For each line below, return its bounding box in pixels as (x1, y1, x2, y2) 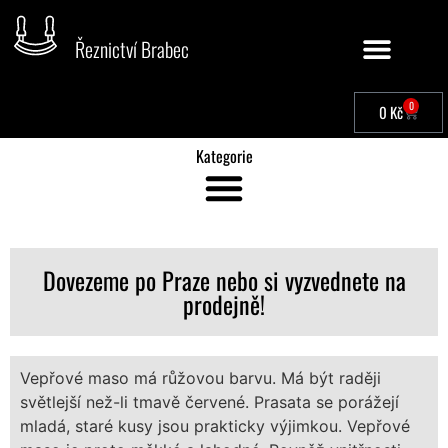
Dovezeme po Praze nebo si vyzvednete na (42, 262, 406, 298)
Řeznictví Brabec (75, 33, 189, 64)
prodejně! (183, 286, 265, 322)
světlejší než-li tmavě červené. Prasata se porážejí (20, 392, 399, 412)
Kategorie (195, 144, 253, 168)
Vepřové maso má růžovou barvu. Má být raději (20, 368, 381, 388)
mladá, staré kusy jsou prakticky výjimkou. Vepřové (20, 416, 410, 436)
